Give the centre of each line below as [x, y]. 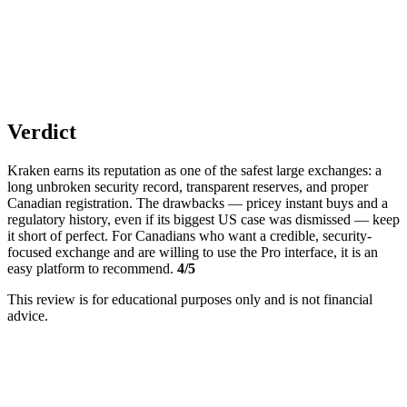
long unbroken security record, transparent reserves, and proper [188, 187]
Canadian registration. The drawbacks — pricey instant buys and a [198, 203]
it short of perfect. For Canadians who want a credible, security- [189, 236]
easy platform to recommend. [92, 269]
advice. [28, 316]
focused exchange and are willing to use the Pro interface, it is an [193, 253]
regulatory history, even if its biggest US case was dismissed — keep [203, 220]
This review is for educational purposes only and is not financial [190, 300]
